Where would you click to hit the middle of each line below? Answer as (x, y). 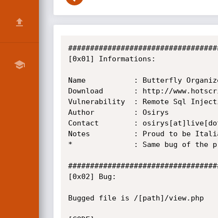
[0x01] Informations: (112, 59)
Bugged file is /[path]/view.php (136, 198)
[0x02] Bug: (92, 177)
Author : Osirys (118, 112)
